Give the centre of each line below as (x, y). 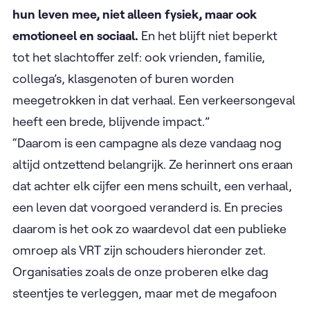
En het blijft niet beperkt (208, 35)
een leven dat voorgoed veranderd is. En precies (147, 207)
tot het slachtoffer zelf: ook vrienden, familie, (139, 57)
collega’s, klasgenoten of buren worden (123, 78)
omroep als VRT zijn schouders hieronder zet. (139, 250)
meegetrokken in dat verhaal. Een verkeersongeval (154, 100)
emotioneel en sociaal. (75, 35)
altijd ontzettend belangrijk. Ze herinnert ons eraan (153, 164)
